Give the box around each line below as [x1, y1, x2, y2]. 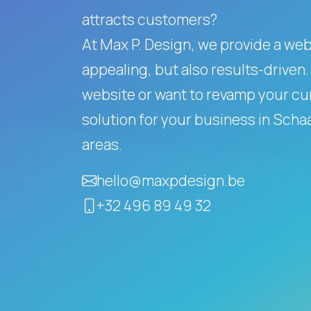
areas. [82, 134, 122, 154]
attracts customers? [82, 9, 217, 29]
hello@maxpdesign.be [96, 170, 245, 190]
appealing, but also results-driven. [82, 59, 309, 79]
